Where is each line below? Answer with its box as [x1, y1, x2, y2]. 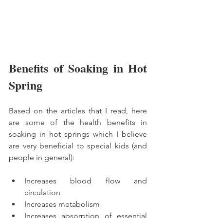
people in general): [9, 152, 74, 162]
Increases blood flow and [24, 176, 147, 185]
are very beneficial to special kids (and [9, 141, 147, 150]
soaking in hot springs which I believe [9, 129, 147, 139]
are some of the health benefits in [9, 117, 147, 127]
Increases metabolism [24, 199, 100, 209]
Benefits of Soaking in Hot [9, 59, 147, 76]
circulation [24, 187, 60, 197]
